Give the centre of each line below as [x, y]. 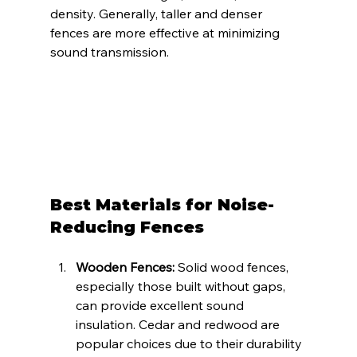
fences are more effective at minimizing [166, 32]
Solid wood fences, [233, 267]
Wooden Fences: [125, 267]
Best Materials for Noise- [162, 205]
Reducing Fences [127, 228]
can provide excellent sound [161, 306]
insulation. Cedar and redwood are [179, 325]
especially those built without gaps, [182, 286]
